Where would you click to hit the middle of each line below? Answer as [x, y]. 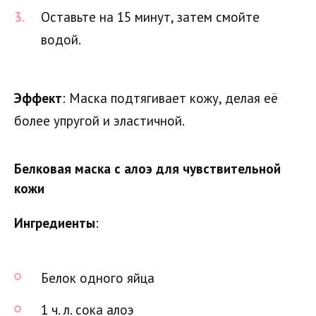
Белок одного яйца [98, 278]
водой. [61, 39]
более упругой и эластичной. [99, 121]
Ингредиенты [55, 223]
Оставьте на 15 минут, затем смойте [150, 17]
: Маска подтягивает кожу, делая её [170, 98]
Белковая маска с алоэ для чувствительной [147, 169]
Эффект [38, 98]
